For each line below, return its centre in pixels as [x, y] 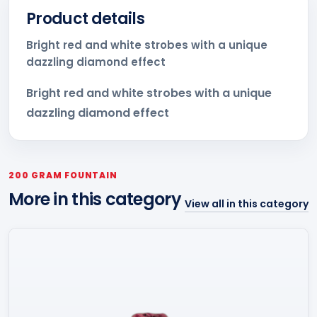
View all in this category [247, 204]
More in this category [95, 199]
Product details [86, 19]
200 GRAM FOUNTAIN [63, 175]
